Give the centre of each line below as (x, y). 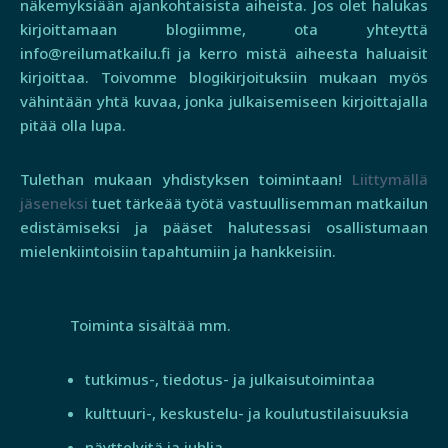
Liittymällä (390, 178)
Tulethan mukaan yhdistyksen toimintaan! (186, 178)
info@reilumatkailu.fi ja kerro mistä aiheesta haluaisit (224, 52)
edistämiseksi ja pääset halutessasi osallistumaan (224, 226)
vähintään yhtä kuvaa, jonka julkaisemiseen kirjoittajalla (224, 100)
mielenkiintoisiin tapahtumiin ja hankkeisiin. (178, 250)
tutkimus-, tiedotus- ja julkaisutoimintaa (230, 378)
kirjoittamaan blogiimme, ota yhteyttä (224, 28)
